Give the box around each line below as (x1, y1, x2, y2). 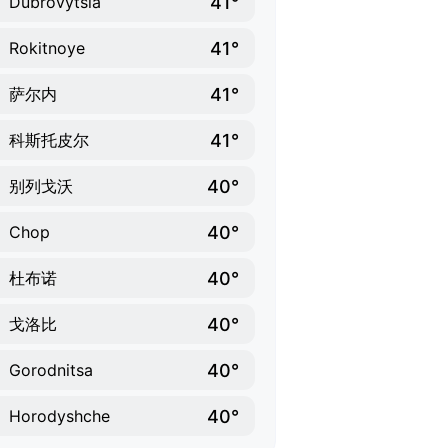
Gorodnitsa (9, 360, 93, 380)
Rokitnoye (9, 38, 85, 58)
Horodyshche (9, 406, 110, 426)
